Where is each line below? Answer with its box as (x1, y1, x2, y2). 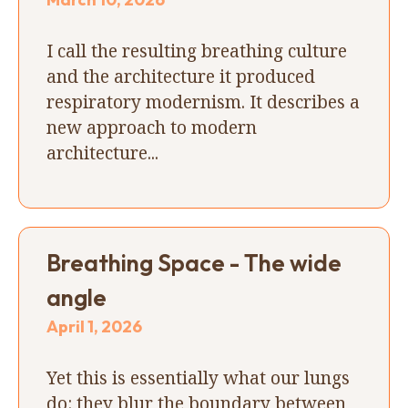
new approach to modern (46, 114, 257, 139)
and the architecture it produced (46, 63, 315, 88)
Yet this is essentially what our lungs (46, 364, 350, 390)
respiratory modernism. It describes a (46, 88, 360, 114)
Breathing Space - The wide (46, 247, 342, 278)
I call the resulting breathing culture (46, 37, 347, 63)
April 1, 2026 (46, 315, 142, 337)
